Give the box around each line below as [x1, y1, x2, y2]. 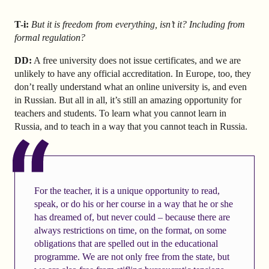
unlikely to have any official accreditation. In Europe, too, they [14, 68, 251, 79]
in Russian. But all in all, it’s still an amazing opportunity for [14, 94, 241, 105]
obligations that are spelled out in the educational [34, 238, 218, 249]
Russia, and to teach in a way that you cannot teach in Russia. [14, 121, 247, 131]
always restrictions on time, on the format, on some [34, 225, 226, 236]
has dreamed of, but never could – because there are [34, 212, 230, 223]
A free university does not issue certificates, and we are [32, 55, 241, 65]
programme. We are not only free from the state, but [34, 252, 229, 262]
